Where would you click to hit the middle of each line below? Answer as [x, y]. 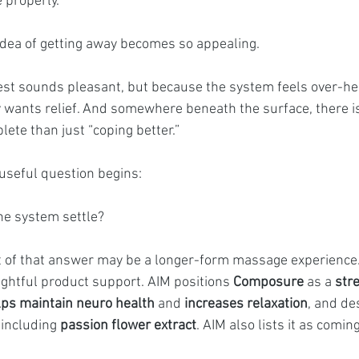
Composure [268, 282]
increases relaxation [246, 304]
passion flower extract [128, 326]
